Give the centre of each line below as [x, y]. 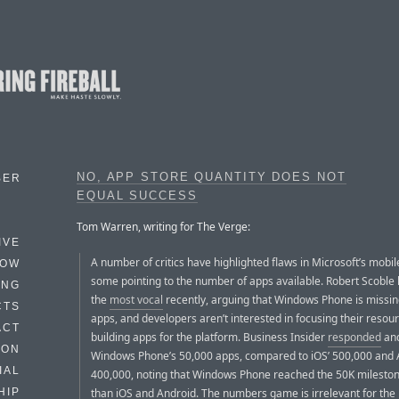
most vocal [136, 299]
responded [354, 337]
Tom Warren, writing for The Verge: [163, 226]
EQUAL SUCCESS [137, 196]
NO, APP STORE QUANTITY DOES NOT [212, 177]
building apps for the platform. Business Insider [209, 337]
